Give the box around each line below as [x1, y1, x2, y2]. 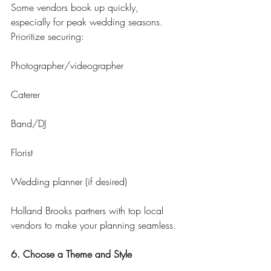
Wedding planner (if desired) [11, 175, 127, 189]
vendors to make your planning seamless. [11, 218, 176, 232]
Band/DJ [11, 117, 46, 131]
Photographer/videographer [11, 59, 123, 73]
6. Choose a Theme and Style [11, 247, 132, 261]
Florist [11, 146, 33, 160]
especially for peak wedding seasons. [11, 15, 166, 29]
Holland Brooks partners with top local [11, 204, 166, 218]
